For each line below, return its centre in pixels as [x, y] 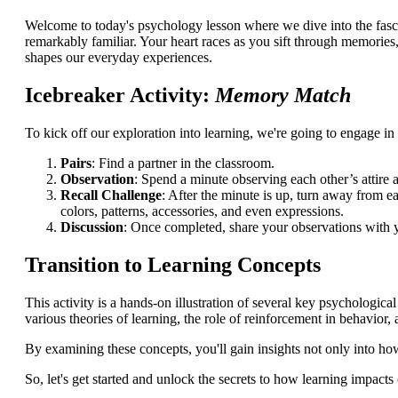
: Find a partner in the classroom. [183, 163]
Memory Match [283, 96]
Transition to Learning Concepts [173, 265]
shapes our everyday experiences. [119, 58]
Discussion [92, 227]
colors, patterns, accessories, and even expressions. [202, 211]
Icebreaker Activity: [120, 96]
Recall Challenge [111, 195]
